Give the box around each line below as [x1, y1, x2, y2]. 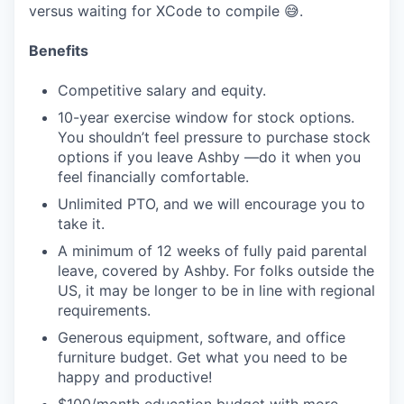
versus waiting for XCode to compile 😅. [29, 2, 303, 20]
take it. [58, 215, 105, 233]
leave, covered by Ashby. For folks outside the [58, 262, 374, 280]
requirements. [58, 301, 151, 319]
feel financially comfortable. [58, 168, 249, 186]
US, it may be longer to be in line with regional [58, 281, 375, 299]
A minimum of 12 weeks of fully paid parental [58, 242, 367, 260]
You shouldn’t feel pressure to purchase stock [58, 128, 371, 146]
